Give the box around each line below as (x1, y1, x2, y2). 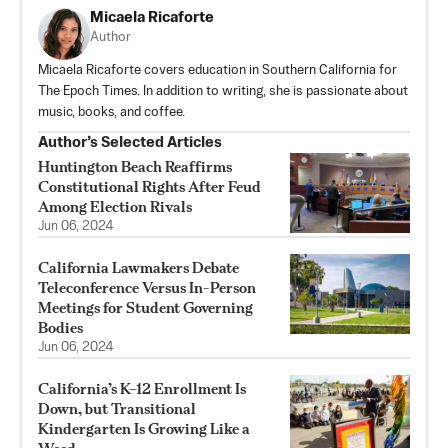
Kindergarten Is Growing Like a (38, 419, 250, 439)
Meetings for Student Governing (38, 298, 253, 318)
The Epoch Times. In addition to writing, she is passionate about (38, 85, 408, 99)
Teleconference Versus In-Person (38, 278, 256, 298)
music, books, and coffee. (38, 106, 185, 120)
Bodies (38, 318, 83, 338)
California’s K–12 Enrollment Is (38, 379, 246, 399)
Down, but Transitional (38, 399, 196, 419)
